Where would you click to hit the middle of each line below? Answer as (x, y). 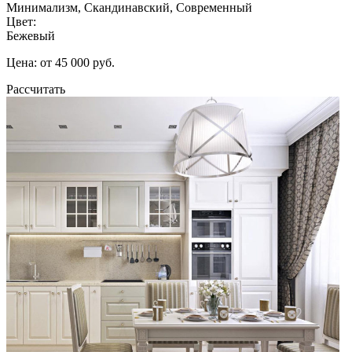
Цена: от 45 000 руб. (60, 62)
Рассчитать (36, 89)
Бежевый (31, 35)
